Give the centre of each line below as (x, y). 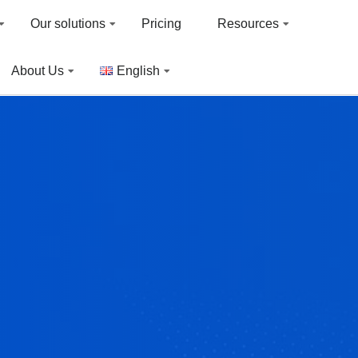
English (139, 71)
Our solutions (68, 24)
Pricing (162, 24)
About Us (38, 71)
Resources (249, 24)
